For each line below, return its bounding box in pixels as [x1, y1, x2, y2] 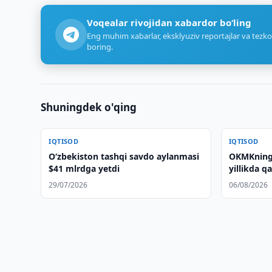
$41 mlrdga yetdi [49, 163, 120, 174]
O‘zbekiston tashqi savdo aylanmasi [49, 151, 200, 162]
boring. [87, 41, 114, 52]
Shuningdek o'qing [41, 100, 137, 114]
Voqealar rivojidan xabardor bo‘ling [87, 16, 252, 29]
